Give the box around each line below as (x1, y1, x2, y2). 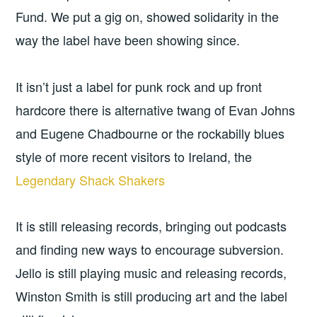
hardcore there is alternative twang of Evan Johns (16, 100, 296, 119)
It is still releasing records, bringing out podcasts (16, 217, 287, 236)
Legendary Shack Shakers (16, 170, 166, 189)
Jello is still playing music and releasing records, (16, 263, 287, 282)
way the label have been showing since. (16, 30, 241, 50)
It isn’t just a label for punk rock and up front (16, 76, 263, 96)
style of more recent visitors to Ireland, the (16, 146, 253, 166)
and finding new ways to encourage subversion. (16, 240, 284, 259)
